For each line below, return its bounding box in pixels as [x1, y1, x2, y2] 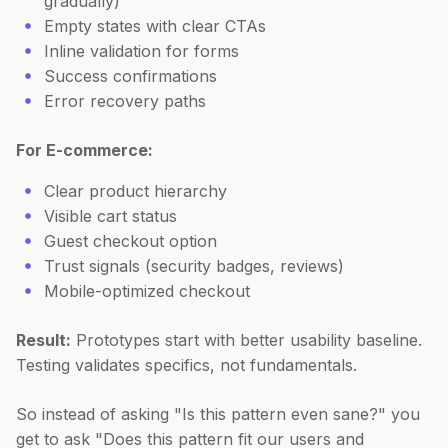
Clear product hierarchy [44, 180, 227, 201]
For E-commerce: [16, 139, 153, 160]
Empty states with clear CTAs [44, 15, 266, 36]
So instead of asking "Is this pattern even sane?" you [16, 403, 420, 424]
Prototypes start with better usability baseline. [71, 329, 422, 350]
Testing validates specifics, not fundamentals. [16, 354, 357, 375]
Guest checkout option [44, 230, 217, 251]
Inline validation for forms [44, 40, 239, 61]
